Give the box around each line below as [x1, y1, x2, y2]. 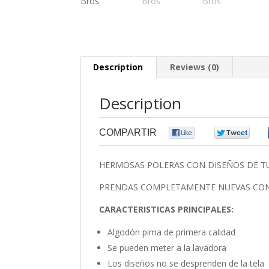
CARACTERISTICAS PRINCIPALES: [99, 203, 234, 215]
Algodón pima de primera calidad [107, 226, 236, 238]
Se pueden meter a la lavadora [107, 241, 227, 253]
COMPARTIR [99, 127, 157, 138]
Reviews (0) [170, 61, 220, 73]
